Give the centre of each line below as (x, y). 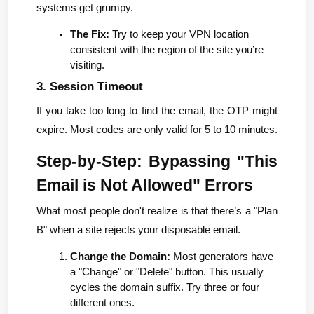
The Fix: (90, 35)
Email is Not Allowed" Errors (145, 185)
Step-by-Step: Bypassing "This (157, 161)
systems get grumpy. (85, 8)
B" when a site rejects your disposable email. (138, 230)
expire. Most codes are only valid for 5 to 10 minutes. (157, 129)
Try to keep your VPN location (179, 35)
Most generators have (222, 256)
